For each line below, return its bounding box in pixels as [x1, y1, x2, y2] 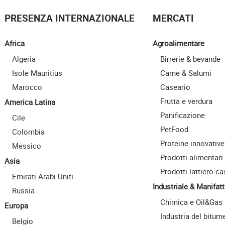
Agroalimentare [153, 38, 204, 49]
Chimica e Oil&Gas [160, 197, 222, 207]
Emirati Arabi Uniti [12, 171, 73, 182]
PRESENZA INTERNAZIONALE [4, 11, 135, 24]
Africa [4, 38, 25, 49]
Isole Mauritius [12, 68, 62, 78]
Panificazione [160, 110, 205, 121]
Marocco [12, 82, 42, 92]
